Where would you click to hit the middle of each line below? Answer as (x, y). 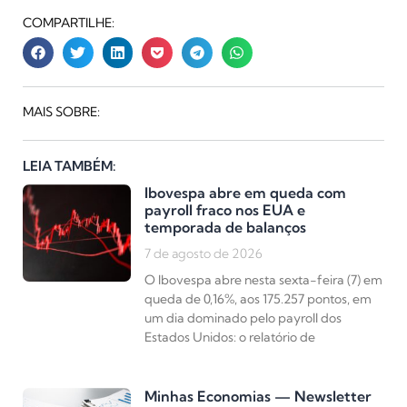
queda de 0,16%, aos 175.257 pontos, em (258, 298)
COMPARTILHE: (69, 23)
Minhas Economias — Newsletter (258, 396)
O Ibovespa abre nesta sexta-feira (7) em (264, 279)
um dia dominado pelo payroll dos (243, 318)
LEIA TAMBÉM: (69, 166)
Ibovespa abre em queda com (246, 192)
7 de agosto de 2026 (204, 253)
